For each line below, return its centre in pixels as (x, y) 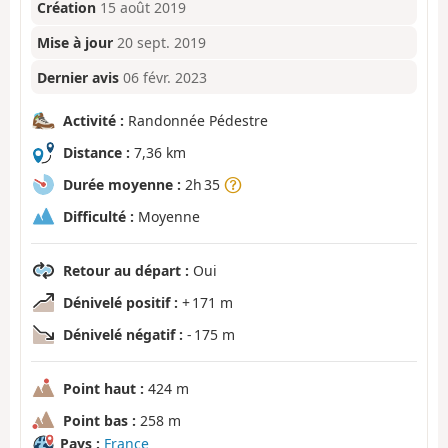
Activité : (93, 120)
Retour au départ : (126, 270)
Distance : (96, 152)
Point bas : (99, 420)
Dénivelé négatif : (123, 334)
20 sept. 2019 (162, 43)
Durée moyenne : (122, 184)
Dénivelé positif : (120, 302)
